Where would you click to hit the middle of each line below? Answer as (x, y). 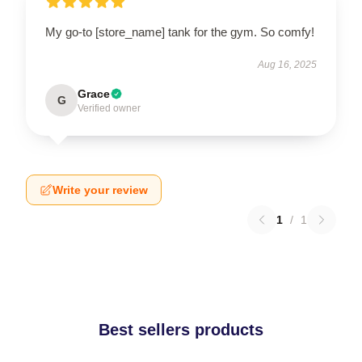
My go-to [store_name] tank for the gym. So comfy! (180, 32)
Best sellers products (181, 329)
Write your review (100, 189)
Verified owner (109, 108)
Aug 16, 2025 (287, 64)
